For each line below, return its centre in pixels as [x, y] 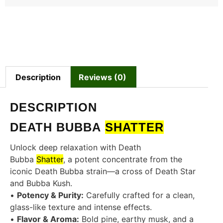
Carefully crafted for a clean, [139, 195]
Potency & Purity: [50, 195]
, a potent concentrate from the [123, 160]
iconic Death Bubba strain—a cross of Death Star [103, 171]
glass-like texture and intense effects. [81, 207]
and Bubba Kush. [41, 183]
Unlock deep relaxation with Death [75, 148]
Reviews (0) [102, 77]
